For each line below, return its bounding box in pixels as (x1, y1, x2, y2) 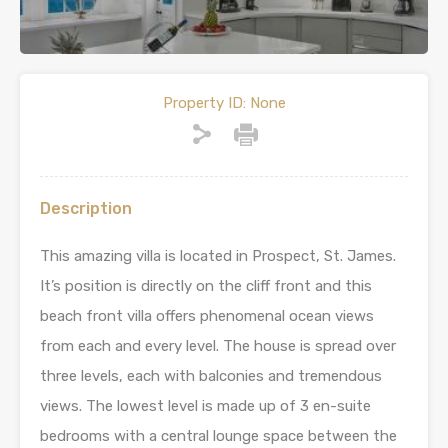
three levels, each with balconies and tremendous (40, 367, 382, 385)
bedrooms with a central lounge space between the (40, 427, 397, 445)
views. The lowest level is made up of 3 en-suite (40, 397, 371, 415)
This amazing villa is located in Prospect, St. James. (40, 247, 396, 265)
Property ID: (162, 94, 246, 112)
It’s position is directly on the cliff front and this (40, 277, 372, 295)
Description (40, 199, 132, 218)
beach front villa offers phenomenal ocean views (40, 307, 374, 325)
